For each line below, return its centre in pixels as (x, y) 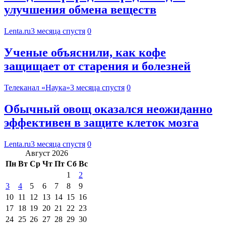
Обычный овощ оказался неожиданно (108, 109)
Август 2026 (47, 153)
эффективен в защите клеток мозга (101, 122)
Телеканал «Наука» (37, 87)
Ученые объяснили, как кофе (85, 53)
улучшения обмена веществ (80, 10)
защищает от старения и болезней (97, 66)
